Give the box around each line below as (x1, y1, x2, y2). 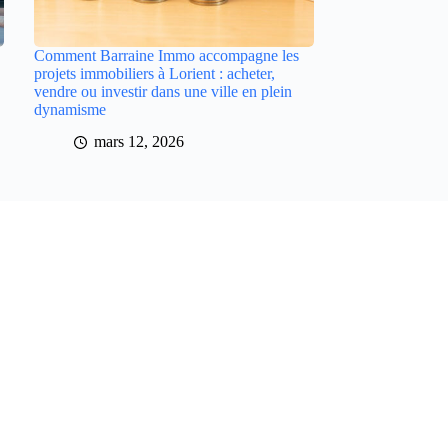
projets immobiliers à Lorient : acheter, (33, 64, 275, 82)
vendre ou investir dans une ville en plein (33, 82, 292, 100)
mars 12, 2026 (93, 133, 184, 151)
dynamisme (33, 100, 106, 118)
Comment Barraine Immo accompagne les (33, 46, 299, 64)
